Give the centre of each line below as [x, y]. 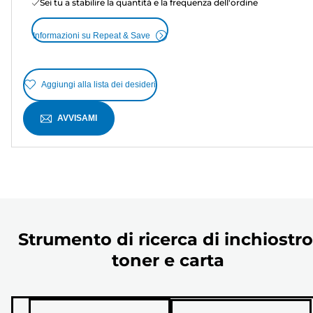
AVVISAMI [77, 118]
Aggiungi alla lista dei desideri [99, 85]
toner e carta [168, 260]
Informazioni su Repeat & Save [92, 35]
